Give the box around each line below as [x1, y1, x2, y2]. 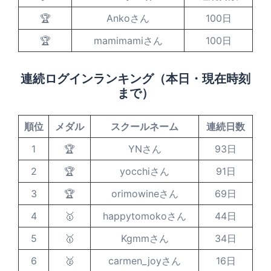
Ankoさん [106, 12, 149, 24]
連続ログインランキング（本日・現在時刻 [21, 71, 250, 86]
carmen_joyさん [108, 255, 181, 267]
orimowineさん [111, 188, 178, 200]
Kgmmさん [120, 232, 169, 244]
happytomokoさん [103, 210, 186, 222]
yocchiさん [120, 165, 169, 177]
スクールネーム [111, 120, 178, 132]
